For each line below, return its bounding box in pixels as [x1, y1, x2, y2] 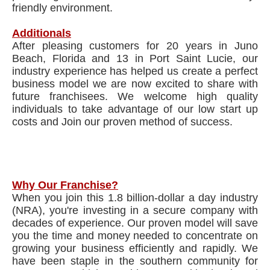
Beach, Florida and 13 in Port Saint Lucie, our [12, 52, 258, 64]
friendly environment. [12, 2, 113, 14]
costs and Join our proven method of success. [12, 116, 233, 128]
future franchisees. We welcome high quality [12, 90, 258, 102]
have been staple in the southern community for [12, 255, 258, 267]
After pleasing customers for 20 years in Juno [12, 40, 258, 52]
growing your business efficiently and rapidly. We [12, 242, 258, 254]
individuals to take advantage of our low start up [12, 103, 258, 115]
